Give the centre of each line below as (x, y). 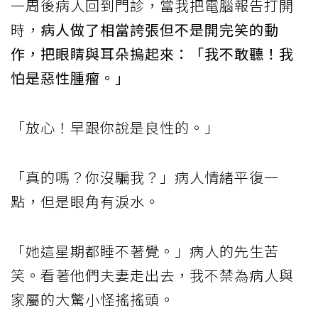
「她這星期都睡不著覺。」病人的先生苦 (145, 251)
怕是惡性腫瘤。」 (70, 78)
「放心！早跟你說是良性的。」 (115, 128)
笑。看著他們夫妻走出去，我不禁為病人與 (152, 275)
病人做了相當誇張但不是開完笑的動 (160, 30)
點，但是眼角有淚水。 (85, 202)
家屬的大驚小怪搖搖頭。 (93, 300)
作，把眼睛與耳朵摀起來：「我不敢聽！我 (152, 54)
